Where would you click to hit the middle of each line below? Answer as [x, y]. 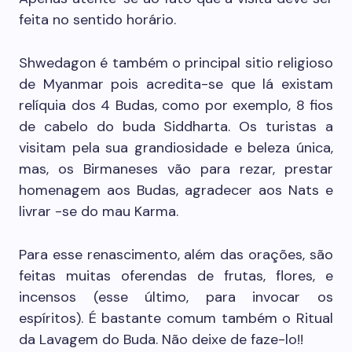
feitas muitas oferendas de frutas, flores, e [176, 276]
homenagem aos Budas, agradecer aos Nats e [176, 191]
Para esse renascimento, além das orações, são [176, 255]
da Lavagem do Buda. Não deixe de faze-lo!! [161, 340]
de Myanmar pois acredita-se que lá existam [176, 84]
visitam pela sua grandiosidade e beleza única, [176, 148]
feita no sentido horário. [97, 20]
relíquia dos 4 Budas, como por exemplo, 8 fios [176, 106]
